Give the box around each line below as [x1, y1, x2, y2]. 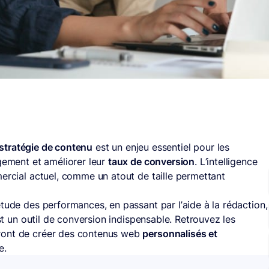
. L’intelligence [195, 156, 258, 168]
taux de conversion [107, 156, 195, 168]
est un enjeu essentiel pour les [92, 141, 230, 153]
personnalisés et [142, 228, 217, 240]
